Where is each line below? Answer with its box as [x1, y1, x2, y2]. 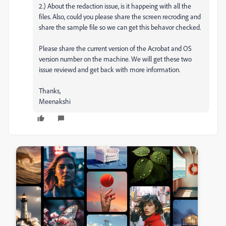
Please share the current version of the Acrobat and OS [39, 44, 192, 52]
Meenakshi [39, 97, 71, 105]
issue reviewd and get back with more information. [39, 65, 180, 74]
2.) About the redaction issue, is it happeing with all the [39, 2, 191, 10]
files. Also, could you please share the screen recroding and [39, 12, 201, 21]
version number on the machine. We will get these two [39, 54, 192, 63]
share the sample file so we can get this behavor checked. [39, 23, 202, 31]
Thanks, [39, 86, 61, 95]
